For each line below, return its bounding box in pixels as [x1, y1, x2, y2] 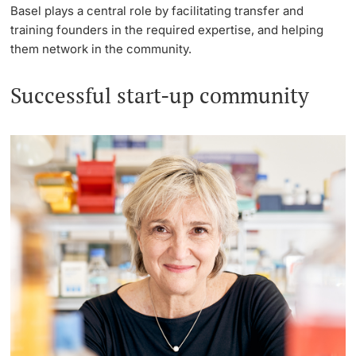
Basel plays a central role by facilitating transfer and [10, 3, 304, 19]
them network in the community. [10, 41, 192, 57]
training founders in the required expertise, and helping [10, 22, 324, 38]
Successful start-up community [10, 80, 310, 110]
